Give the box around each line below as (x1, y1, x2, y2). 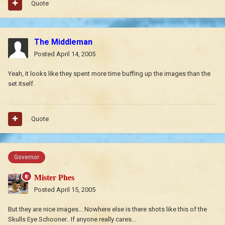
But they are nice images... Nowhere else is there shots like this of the (8, 205, 207, 213)
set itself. (8, 80, 35, 88)
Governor (14, 154, 39, 161)
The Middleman (34, 37, 92, 47)
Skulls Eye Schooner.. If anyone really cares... (8, 215, 136, 223)
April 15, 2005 (56, 186, 95, 194)
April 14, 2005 (56, 50, 95, 58)
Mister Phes (34, 173, 74, 182)
